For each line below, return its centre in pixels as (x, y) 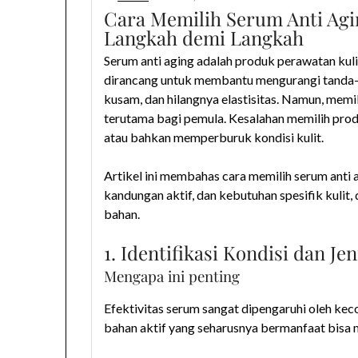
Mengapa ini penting (172, 276)
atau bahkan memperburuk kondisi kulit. (214, 137)
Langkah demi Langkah (204, 38)
